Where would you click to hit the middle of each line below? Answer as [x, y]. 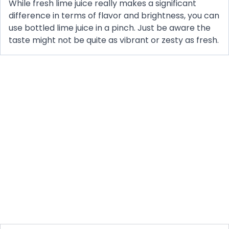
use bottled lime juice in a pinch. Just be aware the [110, 28]
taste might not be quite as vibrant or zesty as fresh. [114, 40]
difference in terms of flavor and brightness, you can [114, 16]
